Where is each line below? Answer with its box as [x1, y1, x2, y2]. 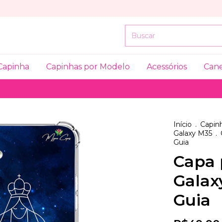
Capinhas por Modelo [46, 62, 130, 71]
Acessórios [147, 62, 187, 71]
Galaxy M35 [173, 129, 212, 138]
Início [173, 120, 192, 129]
